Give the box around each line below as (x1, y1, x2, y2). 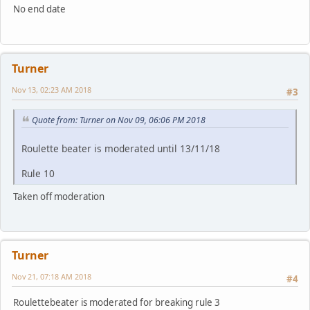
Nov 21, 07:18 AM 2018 (12, 271, 91, 282)
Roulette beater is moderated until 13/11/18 (21, 141, 220, 155)
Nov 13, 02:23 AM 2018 (12, 84, 91, 95)
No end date (13, 3, 66, 16)
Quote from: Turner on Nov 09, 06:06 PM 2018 (32, 114, 206, 127)
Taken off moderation (13, 190, 104, 203)
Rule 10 (21, 166, 55, 180)
